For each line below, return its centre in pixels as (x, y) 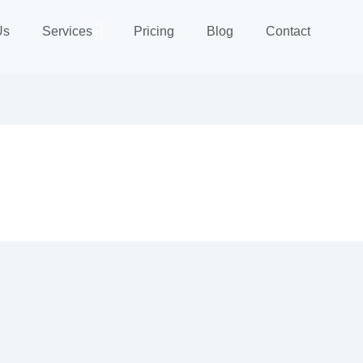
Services (67, 31)
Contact (288, 31)
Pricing (154, 31)
